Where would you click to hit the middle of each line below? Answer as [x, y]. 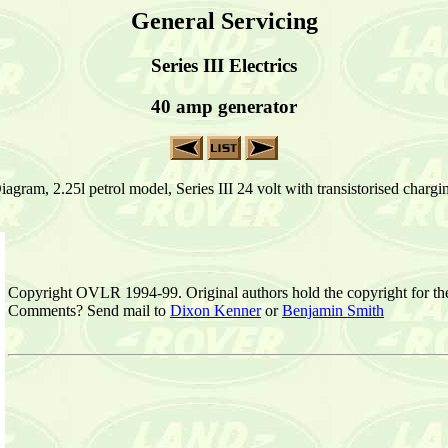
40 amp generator [224, 106]
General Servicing [224, 21]
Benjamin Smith [333, 311]
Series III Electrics [224, 65]
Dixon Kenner [215, 311]
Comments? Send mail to [89, 311]
